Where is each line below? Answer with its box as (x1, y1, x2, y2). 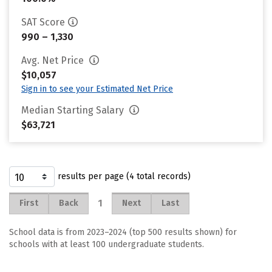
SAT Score (21, 16, 65, 28)
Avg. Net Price (21, 55, 86, 66)
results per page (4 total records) (58, 171, 191, 182)
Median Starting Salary (21, 104, 126, 116)
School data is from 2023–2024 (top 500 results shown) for (9, 227, 237, 237)
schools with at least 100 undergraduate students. (9, 239, 204, 250)
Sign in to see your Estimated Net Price (21, 84, 173, 94)
